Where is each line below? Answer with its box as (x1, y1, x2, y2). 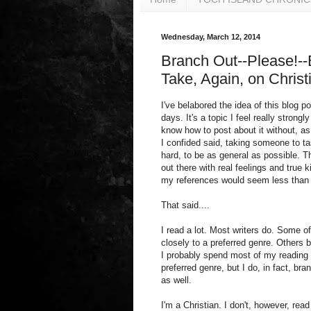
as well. (161, 275, 192, 286)
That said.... (161, 200, 210, 211)
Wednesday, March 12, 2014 (161, 32, 260, 41)
